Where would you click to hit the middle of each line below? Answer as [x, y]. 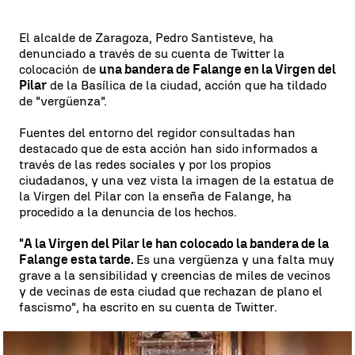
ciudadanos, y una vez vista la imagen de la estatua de [176, 180]
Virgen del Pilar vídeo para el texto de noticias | [129, 345]
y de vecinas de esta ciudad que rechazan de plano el [171, 291]
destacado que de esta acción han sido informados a [168, 149]
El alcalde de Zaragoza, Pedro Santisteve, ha [146, 38]
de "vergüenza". [63, 101]
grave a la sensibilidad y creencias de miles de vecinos [175, 275]
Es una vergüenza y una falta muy [235, 260]
